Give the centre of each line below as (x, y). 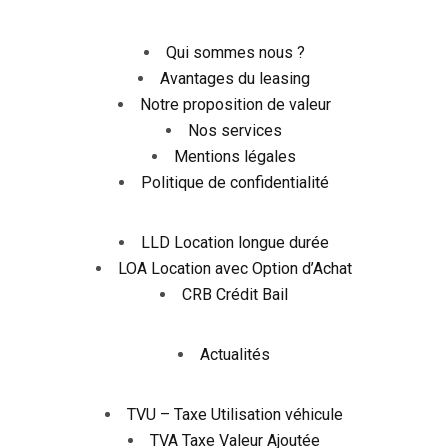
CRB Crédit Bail (235, 294)
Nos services (235, 130)
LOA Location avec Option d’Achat (235, 268)
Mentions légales (235, 156)
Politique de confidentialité (235, 182)
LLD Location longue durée (235, 242)
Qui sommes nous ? (235, 52)
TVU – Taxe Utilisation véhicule (235, 414)
